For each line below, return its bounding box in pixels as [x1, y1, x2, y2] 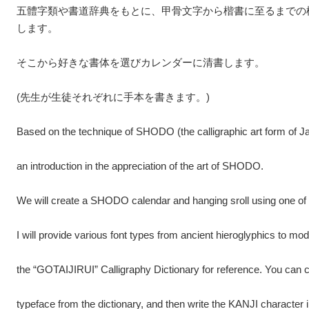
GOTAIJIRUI [37, 263, 94, 275]
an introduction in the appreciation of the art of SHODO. [17, 160, 263, 172]
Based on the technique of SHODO [17, 126, 177, 137]
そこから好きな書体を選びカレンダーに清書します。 [17, 57, 265, 68]
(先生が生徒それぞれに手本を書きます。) [17, 91, 210, 103]
